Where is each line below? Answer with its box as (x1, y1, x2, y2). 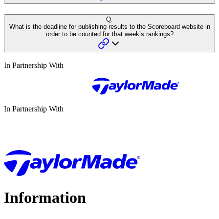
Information (4, 189, 86, 207)
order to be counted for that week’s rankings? (45, 30, 174, 38)
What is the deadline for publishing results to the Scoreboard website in (9, 22, 210, 30)
